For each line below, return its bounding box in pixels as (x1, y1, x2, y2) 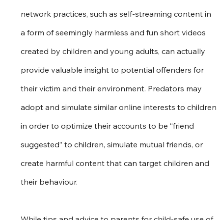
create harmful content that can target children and (21, 158, 212, 168)
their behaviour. (21, 176, 78, 187)
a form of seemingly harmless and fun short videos (21, 27, 208, 37)
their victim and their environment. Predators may (21, 83, 204, 93)
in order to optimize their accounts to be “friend (21, 120, 196, 131)
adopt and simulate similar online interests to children (21, 102, 219, 112)
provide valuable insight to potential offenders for (21, 64, 206, 75)
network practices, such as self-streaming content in (21, 8, 214, 19)
